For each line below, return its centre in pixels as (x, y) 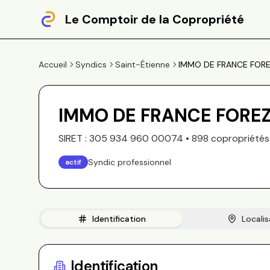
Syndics (91, 64)
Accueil (53, 64)
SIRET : (74, 138)
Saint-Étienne (143, 64)
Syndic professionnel (130, 162)
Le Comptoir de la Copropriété (155, 19)
